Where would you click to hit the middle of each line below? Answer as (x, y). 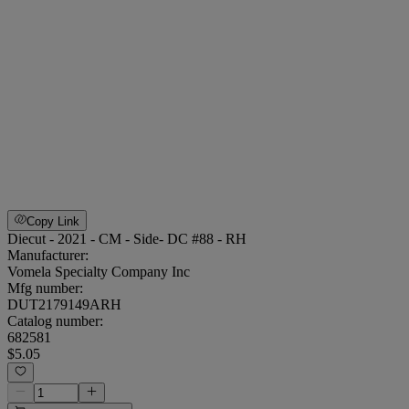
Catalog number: (55, 320)
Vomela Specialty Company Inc (99, 271)
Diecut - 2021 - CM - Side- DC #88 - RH (127, 238)
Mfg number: (45, 288)
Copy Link (53, 221)
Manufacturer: (48, 255)
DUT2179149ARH (64, 304)
